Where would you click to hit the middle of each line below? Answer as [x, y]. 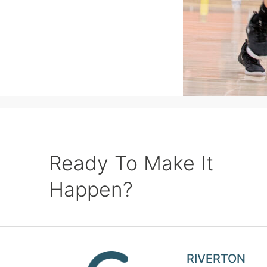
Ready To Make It [131, 163]
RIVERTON [216, 259]
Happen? [91, 189]
